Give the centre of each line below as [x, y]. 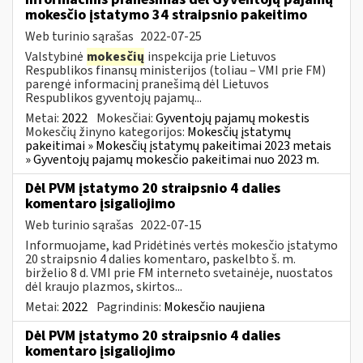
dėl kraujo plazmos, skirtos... [104, 286]
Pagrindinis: [130, 307]
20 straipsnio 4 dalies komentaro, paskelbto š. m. [160, 259]
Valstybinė [56, 56]
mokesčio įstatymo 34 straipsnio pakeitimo [166, 15]
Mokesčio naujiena [214, 307]
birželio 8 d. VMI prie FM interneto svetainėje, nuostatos [179, 273]
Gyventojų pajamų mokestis [233, 118]
